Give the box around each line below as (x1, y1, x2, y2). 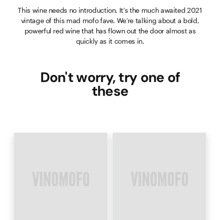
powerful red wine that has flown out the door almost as (24, 26, 196, 35)
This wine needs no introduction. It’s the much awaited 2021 (18, 5, 202, 14)
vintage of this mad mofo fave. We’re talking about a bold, (21, 16, 199, 25)
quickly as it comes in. (76, 36, 144, 45)
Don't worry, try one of (40, 68, 180, 86)
